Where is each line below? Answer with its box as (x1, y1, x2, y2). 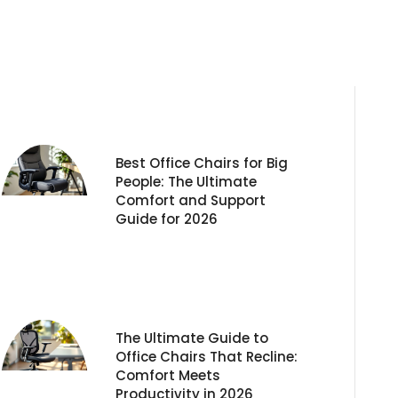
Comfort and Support (115, 190, 266, 210)
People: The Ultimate (115, 171, 257, 191)
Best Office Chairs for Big (115, 153, 288, 172)
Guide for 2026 (115, 209, 218, 228)
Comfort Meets (115, 365, 220, 385)
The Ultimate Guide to (115, 328, 268, 347)
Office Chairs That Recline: (115, 346, 298, 366)
